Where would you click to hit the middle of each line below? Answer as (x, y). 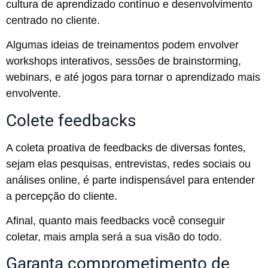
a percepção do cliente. (62, 196)
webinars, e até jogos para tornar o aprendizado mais (133, 77)
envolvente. (35, 94)
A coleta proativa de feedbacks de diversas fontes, (126, 147)
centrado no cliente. (53, 20)
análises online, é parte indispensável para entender (130, 180)
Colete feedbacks (71, 120)
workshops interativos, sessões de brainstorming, (124, 61)
